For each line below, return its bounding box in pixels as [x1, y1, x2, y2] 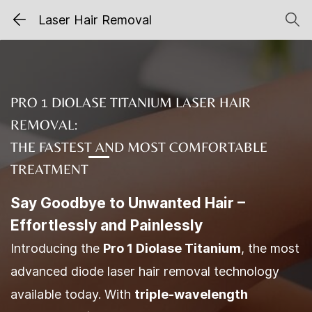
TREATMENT [10, 161, 88, 177]
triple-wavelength [134, 287, 248, 302]
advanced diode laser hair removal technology [10, 264, 279, 279]
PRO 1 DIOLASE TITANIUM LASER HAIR [10, 94, 251, 110]
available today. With [10, 287, 134, 302]
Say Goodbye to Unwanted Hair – [10, 194, 245, 212]
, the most [241, 241, 299, 256]
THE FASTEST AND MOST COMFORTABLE [10, 139, 267, 155]
